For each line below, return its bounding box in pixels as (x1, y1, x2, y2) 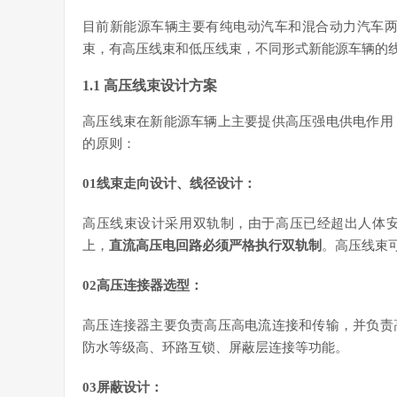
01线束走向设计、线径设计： (82, 176, 256, 191)
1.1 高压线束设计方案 (82, 78, 217, 93)
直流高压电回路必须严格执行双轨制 (109, 238, 322, 253)
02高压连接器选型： (82, 278, 203, 292)
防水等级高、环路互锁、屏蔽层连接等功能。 (82, 340, 348, 354)
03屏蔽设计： (82, 380, 163, 394)
